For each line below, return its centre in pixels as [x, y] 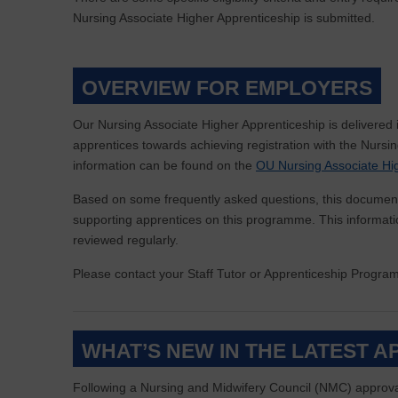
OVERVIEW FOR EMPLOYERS [227, 88]
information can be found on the [164, 165]
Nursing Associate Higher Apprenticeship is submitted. [224, 18]
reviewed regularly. [126, 240]
